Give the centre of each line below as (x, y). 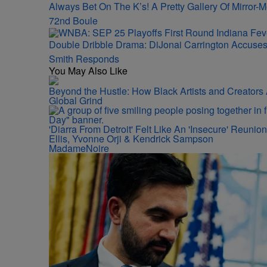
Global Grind (76, 100)
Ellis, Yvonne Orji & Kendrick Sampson (131, 139)
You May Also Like (88, 71)
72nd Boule (73, 21)
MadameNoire (79, 148)
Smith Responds (84, 59)
